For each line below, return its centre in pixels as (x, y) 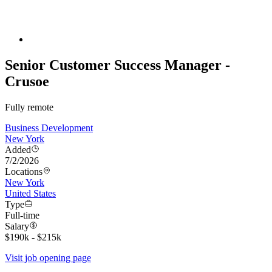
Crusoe (27, 82)
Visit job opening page (48, 258)
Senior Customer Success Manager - (117, 65)
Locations (24, 172)
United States (30, 194)
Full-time (22, 216)
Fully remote (29, 107)
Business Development (49, 128)
